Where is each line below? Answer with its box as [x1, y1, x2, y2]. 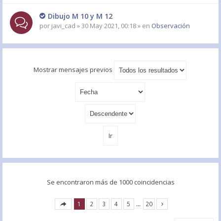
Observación [151, 21, 190, 30]
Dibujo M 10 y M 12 [48, 11, 112, 21]
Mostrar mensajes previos [34, 65, 114, 74]
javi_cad [51, 21, 75, 30]
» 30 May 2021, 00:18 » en [75, 21, 151, 30]
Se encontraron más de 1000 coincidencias [46, 177, 175, 186]
